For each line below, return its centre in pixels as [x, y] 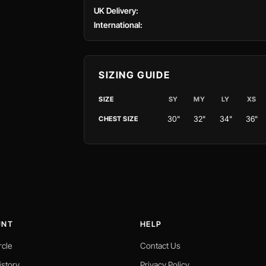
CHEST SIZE [118, 119]
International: [118, 25]
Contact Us [160, 246]
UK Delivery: [116, 11]
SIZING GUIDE [134, 75]
